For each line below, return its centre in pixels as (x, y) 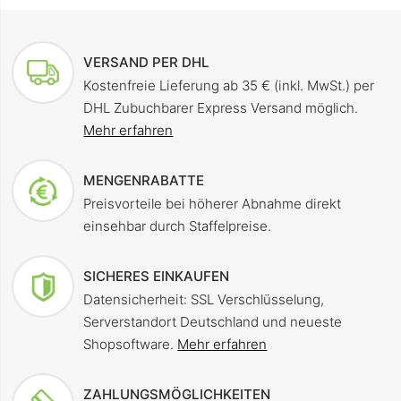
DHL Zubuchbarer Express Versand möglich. (221, 108)
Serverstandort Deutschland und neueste (213, 322)
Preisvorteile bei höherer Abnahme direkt (213, 204)
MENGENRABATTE (144, 181)
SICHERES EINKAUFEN (157, 277)
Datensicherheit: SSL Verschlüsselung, (204, 300)
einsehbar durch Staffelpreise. (178, 226)
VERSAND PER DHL (147, 63)
